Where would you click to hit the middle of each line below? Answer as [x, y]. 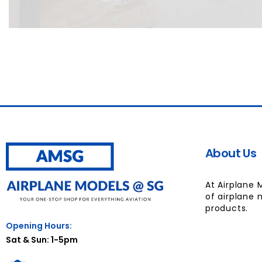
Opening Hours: [39, 225]
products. [227, 208]
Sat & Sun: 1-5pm [42, 239]
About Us [231, 153]
